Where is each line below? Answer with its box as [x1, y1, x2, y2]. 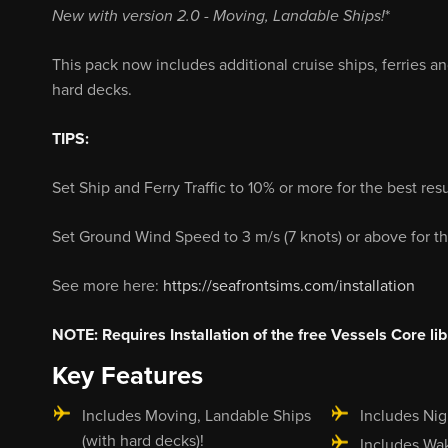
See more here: [52, 276, 163, 296]
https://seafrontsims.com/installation [163, 276, 415, 296]
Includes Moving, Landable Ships [82, 405, 311, 426]
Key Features [52, 360, 203, 391]
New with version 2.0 [52, 6, 200, 26]
